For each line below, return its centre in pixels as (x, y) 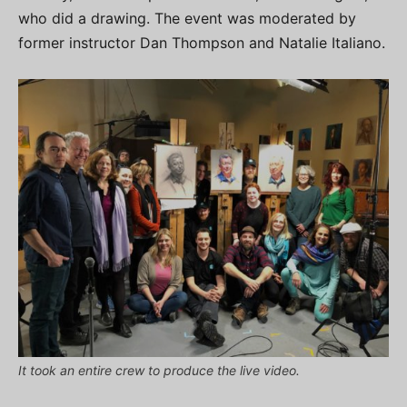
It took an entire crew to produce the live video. (159, 370)
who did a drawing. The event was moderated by (187, 18)
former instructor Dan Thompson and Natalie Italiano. (202, 43)
